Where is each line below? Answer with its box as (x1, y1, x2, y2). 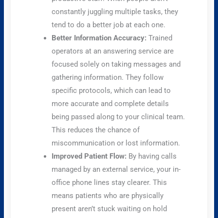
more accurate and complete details (52, 99, 169, 108)
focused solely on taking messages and (52, 59, 181, 69)
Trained (146, 33, 173, 42)
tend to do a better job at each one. (52, 20, 166, 29)
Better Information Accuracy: (52, 33, 147, 42)
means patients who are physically (52, 191, 164, 200)
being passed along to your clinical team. (52, 112, 185, 121)
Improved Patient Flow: (52, 151, 127, 161)
